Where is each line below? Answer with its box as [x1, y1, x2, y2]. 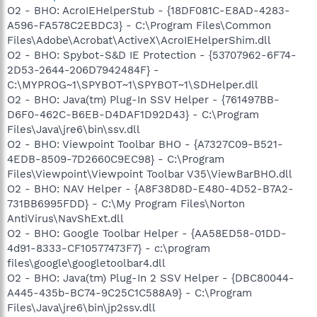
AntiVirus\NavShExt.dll [7, 212, 124, 225]
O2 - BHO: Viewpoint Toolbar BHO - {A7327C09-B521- [7, 137, 283, 151]
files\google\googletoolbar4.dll [7, 256, 166, 270]
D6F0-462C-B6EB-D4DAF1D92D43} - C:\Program [7, 108, 259, 121]
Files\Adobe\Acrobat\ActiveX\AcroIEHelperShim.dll [7, 33, 271, 47]
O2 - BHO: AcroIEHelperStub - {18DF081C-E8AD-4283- [7, 4, 290, 17]
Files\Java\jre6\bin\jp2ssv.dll [7, 301, 156, 314]
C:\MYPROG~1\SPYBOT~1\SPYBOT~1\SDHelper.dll [7, 78, 258, 91]
